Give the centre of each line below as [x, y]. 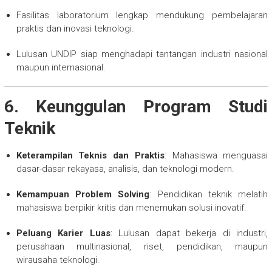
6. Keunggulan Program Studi [136, 106]
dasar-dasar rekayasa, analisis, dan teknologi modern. [125, 168]
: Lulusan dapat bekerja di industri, [189, 233]
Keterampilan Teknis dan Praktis [90, 155]
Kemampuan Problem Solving [83, 194]
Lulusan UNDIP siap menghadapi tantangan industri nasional [142, 54]
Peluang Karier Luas [63, 233]
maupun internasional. [61, 67]
